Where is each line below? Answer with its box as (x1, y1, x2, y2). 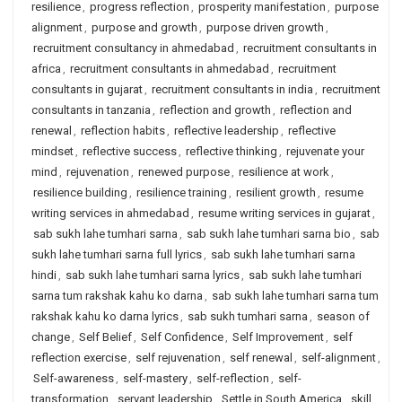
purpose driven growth (206, 21, 324, 34)
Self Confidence (141, 330, 223, 344)
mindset (31, 144, 74, 158)
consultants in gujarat (31, 83, 143, 96)
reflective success (83, 144, 177, 158)
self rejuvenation (135, 351, 221, 364)
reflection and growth (160, 103, 271, 117)
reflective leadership (174, 124, 279, 137)
